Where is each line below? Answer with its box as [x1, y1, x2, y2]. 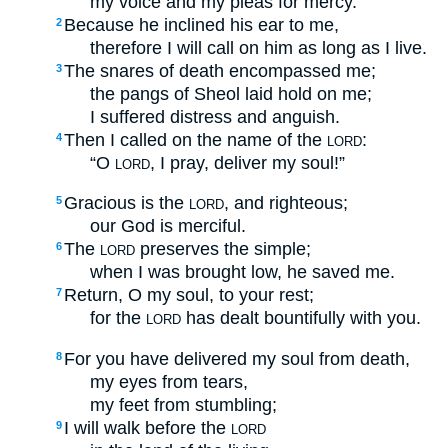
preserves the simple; [135, 239, 311, 260]
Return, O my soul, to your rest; [64, 285, 314, 306]
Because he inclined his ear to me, [64, 14, 339, 35]
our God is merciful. [90, 216, 246, 237]
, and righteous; [224, 193, 348, 214]
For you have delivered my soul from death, [64, 348, 410, 369]
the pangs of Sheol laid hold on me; [90, 83, 372, 104]
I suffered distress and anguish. [90, 106, 340, 127]
